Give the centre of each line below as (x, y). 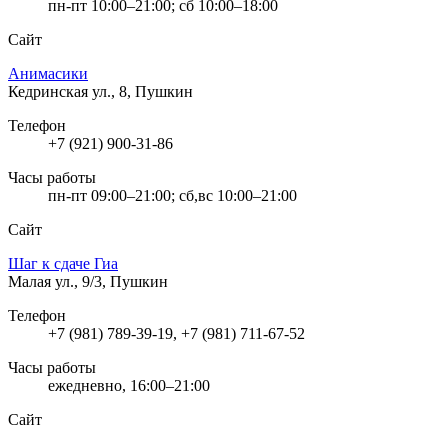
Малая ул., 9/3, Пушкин (88, 281)
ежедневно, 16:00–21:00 (129, 385)
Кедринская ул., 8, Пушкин (100, 91)
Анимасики (48, 73)
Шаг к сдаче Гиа (63, 263)
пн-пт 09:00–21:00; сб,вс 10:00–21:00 (172, 195)
